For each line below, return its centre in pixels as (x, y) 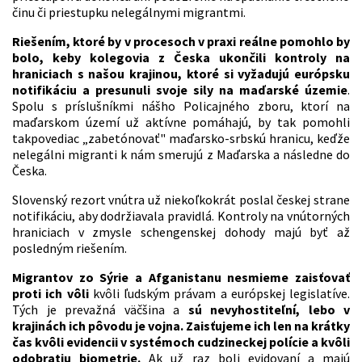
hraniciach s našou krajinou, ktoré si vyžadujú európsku (181, 74)
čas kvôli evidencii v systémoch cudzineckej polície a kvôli (181, 342)
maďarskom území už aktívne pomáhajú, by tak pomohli (181, 122)
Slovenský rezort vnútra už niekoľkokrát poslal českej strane (181, 200)
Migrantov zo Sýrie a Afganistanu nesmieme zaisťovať (181, 278)
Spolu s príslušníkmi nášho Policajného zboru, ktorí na (181, 106)
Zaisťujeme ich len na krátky (268, 326)
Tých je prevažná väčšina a (100, 310)
